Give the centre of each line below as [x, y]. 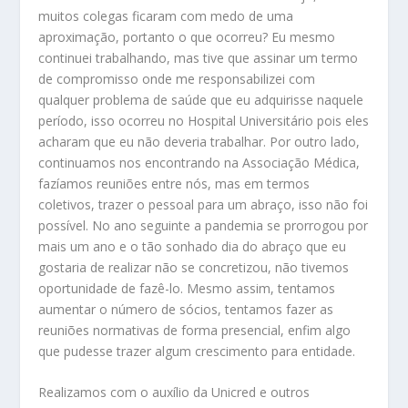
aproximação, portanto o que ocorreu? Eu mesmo [187, 36]
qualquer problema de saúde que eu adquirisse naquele [201, 99]
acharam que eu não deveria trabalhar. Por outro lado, [199, 141]
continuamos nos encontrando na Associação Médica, [199, 162]
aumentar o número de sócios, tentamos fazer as [186, 309]
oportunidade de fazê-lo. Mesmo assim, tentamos [187, 288]
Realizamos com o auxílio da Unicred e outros [174, 393]
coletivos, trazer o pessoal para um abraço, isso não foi [204, 204]
